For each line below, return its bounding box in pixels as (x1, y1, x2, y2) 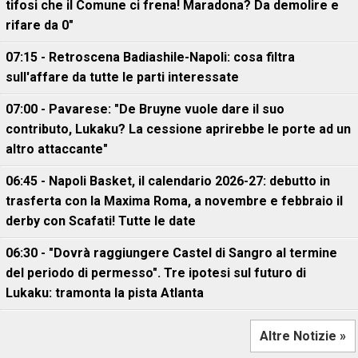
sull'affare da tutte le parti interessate (6, 70, 239, 85)
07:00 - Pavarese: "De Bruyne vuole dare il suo (6, 101, 284, 117)
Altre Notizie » (260, 328, 346, 344)
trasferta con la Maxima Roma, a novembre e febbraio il (6, 193, 343, 209)
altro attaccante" (6, 141, 108, 157)
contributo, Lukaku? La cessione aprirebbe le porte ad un (6, 121, 351, 137)
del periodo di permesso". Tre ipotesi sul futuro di (6, 265, 306, 280)
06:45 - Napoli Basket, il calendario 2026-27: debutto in (6, 173, 330, 189)
